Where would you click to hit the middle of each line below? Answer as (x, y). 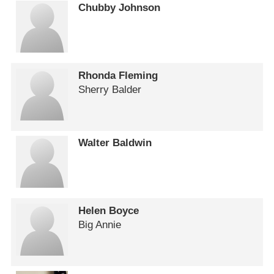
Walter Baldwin (115, 143)
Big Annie (100, 224)
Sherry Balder (110, 89)
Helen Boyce (109, 210)
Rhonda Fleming (118, 75)
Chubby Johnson (120, 8)
